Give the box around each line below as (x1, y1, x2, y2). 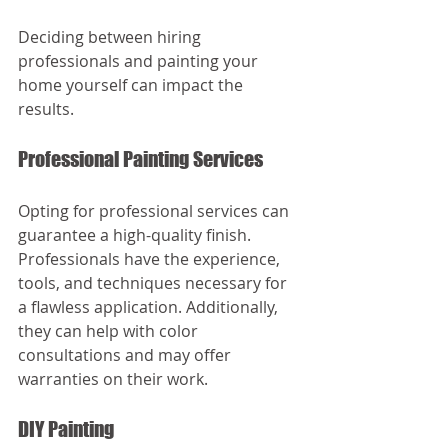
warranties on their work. (18, 368, 208, 391)
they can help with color (18, 320, 202, 343)
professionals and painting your (18, 50, 262, 73)
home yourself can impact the (18, 74, 247, 97)
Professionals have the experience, (18, 248, 284, 271)
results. (18, 98, 78, 121)
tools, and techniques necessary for (18, 272, 291, 295)
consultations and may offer (18, 344, 235, 367)
